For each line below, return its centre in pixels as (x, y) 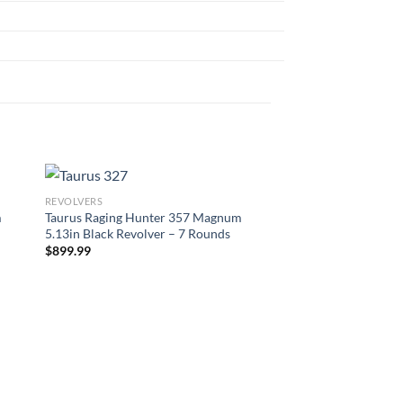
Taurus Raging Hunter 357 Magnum (143, 217)
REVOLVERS (74, 201)
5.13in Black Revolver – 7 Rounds (137, 233)
